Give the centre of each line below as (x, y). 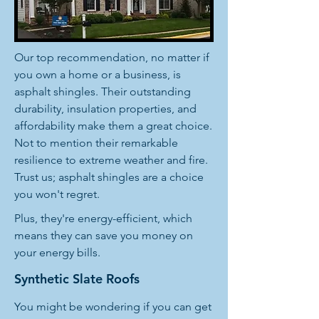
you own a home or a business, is (98, 74)
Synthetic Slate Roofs (77, 279)
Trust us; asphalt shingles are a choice (109, 177)
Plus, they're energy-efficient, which (103, 218)
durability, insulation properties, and (105, 109)
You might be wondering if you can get (113, 307)
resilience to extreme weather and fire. (111, 160)
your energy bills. (57, 252)
